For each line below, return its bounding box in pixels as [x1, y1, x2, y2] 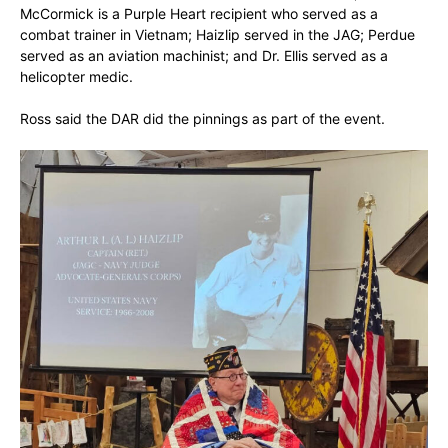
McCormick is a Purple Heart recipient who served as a [20, 4, 378, 22]
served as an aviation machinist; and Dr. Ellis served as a [20, 46, 388, 64]
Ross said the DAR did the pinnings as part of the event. [20, 109, 385, 127]
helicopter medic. [20, 67, 133, 85]
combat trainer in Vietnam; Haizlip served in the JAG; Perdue [20, 25, 415, 43]
